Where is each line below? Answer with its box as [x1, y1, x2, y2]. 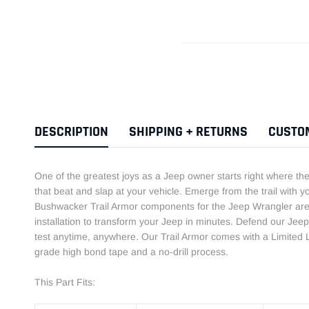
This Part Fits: [34, 277, 95, 288]
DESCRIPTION [34, 123, 108, 141]
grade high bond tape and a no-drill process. [34, 246, 228, 258]
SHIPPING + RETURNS [129, 123, 248, 141]
